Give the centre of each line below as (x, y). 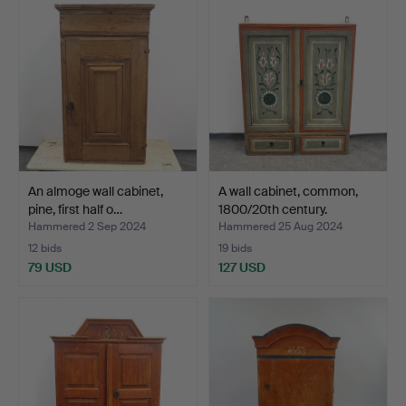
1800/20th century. (273, 209)
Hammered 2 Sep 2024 (87, 227)
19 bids (235, 248)
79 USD (50, 267)
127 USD (242, 267)
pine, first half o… (75, 209)
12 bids (45, 248)
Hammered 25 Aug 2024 (280, 227)
